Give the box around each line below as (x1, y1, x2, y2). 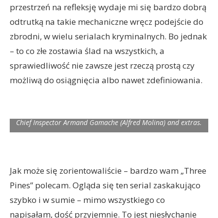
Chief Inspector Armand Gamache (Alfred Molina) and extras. (16, 118, 202, 127)
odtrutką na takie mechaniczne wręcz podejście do (10, 16, 203, 27)
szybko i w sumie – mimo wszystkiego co (10, 194, 165, 205)
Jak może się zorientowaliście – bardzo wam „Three (10, 165, 206, 176)
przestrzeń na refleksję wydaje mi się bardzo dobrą (10, 1, 206, 13)
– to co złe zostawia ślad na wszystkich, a (10, 45, 164, 56)
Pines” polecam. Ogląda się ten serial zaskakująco (10, 180, 200, 191)
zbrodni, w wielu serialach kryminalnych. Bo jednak (10, 31, 207, 42)
